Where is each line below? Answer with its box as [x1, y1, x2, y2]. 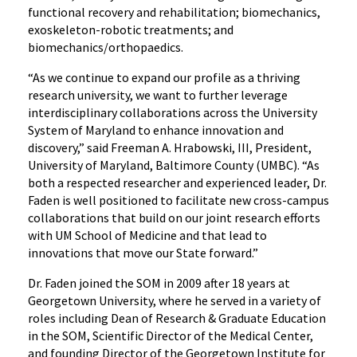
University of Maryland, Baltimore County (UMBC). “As [28, 157, 320, 173]
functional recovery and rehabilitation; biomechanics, [28, 4, 320, 20]
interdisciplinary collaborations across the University [28, 104, 317, 120]
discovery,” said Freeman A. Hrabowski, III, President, [28, 139, 312, 155]
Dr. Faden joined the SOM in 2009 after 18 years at [28, 275, 290, 291]
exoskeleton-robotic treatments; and [28, 22, 233, 37]
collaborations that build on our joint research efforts [28, 210, 320, 226]
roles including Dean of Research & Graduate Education [28, 310, 326, 326]
